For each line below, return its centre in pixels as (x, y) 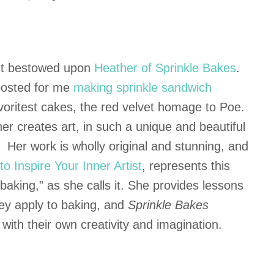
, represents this (186, 166)
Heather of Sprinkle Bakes (165, 68)
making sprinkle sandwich (143, 87)
